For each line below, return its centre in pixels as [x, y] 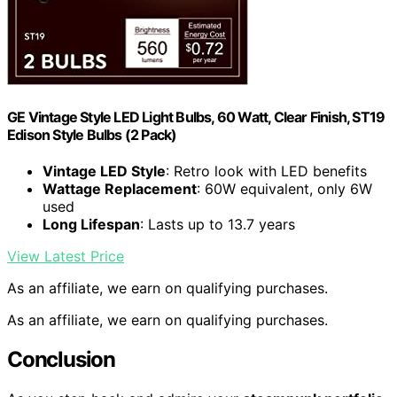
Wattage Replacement [120, 188]
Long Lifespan [91, 224]
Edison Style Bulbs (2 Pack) [92, 134]
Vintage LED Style [104, 171]
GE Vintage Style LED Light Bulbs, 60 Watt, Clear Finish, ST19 [196, 117]
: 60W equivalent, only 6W [284, 188]
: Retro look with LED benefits [266, 171]
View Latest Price [66, 256]
